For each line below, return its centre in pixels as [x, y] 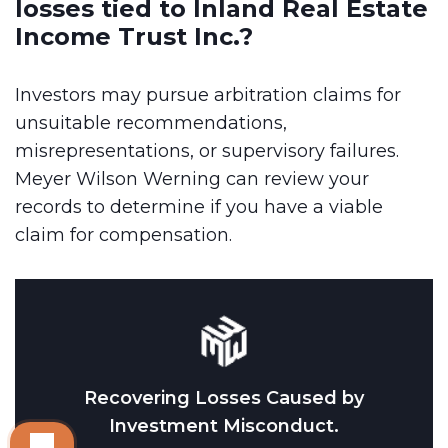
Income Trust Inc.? [134, 36]
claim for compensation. [123, 234]
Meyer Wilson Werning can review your [192, 178]
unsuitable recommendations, [151, 122]
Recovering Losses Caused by [224, 397]
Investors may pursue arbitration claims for [208, 94]
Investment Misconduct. [224, 425]
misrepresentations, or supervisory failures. [207, 150]
